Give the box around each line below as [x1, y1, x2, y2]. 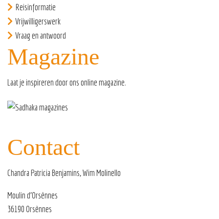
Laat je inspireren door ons [7, 77, 81, 88]
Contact [7, 133, 80, 160]
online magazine [81, 77, 125, 88]
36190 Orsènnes [7, 203, 52, 214]
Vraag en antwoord [15, 30, 66, 41]
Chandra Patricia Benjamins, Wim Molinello [7, 167, 121, 178]
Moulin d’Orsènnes [7, 190, 58, 200]
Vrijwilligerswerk [15, 16, 61, 26]
